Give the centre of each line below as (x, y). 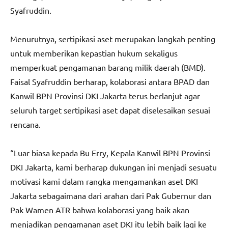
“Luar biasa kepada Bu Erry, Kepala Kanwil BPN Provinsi (110, 152)
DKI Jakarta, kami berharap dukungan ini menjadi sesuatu (113, 167)
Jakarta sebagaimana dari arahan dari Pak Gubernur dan (111, 195)
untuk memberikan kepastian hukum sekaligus (94, 53)
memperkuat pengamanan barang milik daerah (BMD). (108, 67)
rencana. (25, 124)
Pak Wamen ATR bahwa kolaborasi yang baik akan (100, 209)
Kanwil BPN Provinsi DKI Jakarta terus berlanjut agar (105, 95)
